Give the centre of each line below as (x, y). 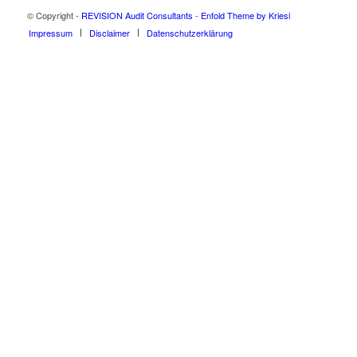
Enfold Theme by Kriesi (245, 15)
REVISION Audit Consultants (137, 15)
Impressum (50, 33)
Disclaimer (109, 33)
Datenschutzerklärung (189, 33)
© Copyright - (54, 15)
